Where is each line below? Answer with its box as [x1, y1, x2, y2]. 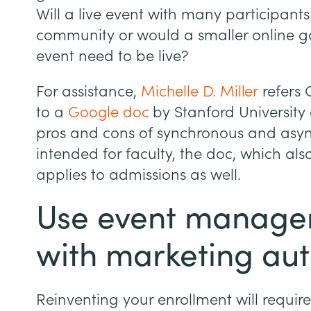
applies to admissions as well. [36, 165, 241, 184]
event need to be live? [36, 47, 192, 65]
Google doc [68, 103, 149, 121]
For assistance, [36, 82, 141, 101]
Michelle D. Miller [141, 82, 259, 101]
